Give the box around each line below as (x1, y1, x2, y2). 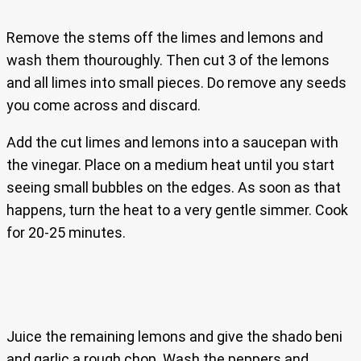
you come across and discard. (6, 97, 201, 114)
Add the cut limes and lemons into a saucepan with (6, 134, 338, 151)
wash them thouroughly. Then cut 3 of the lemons (6, 52, 330, 69)
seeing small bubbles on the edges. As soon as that (6, 179, 341, 197)
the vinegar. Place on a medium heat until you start (6, 156, 334, 174)
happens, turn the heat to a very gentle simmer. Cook (6, 201, 348, 219)
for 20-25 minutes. (6, 224, 126, 242)
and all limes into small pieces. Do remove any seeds (6, 74, 346, 92)
